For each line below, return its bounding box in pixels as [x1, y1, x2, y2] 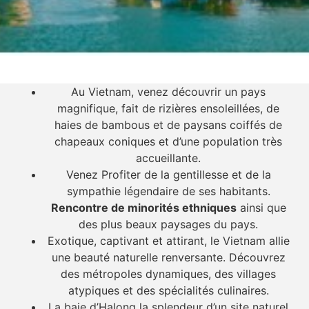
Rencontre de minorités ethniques [50, 201, 237, 215]
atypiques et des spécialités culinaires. [68, 283, 269, 298]
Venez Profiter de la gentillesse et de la [66, 168, 271, 182]
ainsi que [236, 201, 286, 215]
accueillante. [136, 151, 201, 166]
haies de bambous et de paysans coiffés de [54, 118, 282, 132]
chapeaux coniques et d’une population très [54, 134, 282, 149]
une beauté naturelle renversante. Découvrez [51, 250, 286, 265]
